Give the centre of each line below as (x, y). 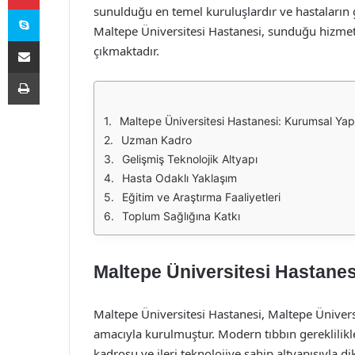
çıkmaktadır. (126, 51)
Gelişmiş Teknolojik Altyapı (190, 159)
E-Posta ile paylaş (54, 40)
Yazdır (54, 72)
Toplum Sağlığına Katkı (181, 216)
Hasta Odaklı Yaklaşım (179, 178)
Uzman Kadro (157, 140)
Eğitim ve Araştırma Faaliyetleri (201, 197)
